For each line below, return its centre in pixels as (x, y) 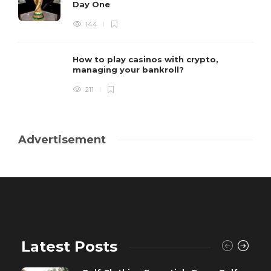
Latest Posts (69, 247)
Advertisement (62, 140)
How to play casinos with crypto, (145, 60)
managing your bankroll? (129, 70)
